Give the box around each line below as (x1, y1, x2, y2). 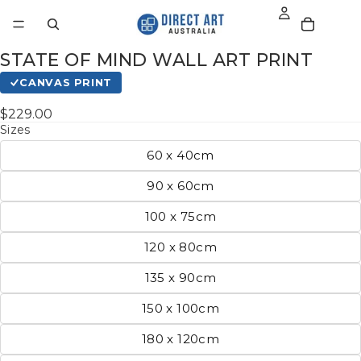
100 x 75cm (144, 208, 217, 224)
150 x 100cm (141, 300, 220, 316)
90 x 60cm (147, 177, 214, 193)
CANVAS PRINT (19, 76, 112, 89)
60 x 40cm (147, 147, 214, 163)
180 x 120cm (141, 330, 220, 346)
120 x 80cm (144, 239, 217, 255)
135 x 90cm (144, 269, 217, 285)
